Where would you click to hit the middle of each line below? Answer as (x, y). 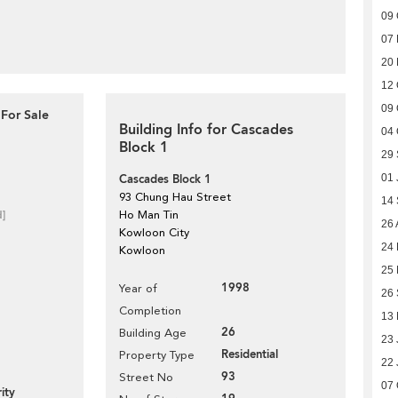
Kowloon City (154, 232)
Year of (138, 288)
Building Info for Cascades (206, 130)
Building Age (153, 333)
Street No (146, 377)
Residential (250, 354)
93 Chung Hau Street (175, 197)
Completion (150, 310)
